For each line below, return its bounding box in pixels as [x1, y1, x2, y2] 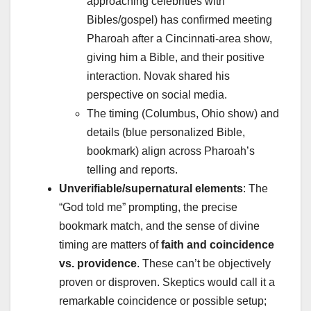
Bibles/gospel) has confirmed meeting [87, 14, 272, 26]
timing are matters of [59, 239, 161, 251]
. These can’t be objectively [137, 258, 271, 270]
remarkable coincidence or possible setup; [59, 295, 267, 308]
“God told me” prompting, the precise [59, 201, 237, 214]
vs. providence [59, 258, 137, 270]
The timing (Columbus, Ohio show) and [87, 108, 279, 120]
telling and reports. [87, 164, 178, 176]
